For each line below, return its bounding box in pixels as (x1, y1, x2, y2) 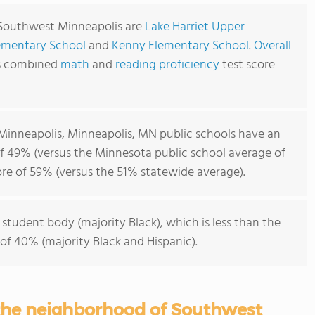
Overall (254, 36, 291, 56)
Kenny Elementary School (112, 36, 249, 56)
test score (222, 55, 275, 75)
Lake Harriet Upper (145, 17, 245, 37)
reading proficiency (115, 55, 222, 75)
